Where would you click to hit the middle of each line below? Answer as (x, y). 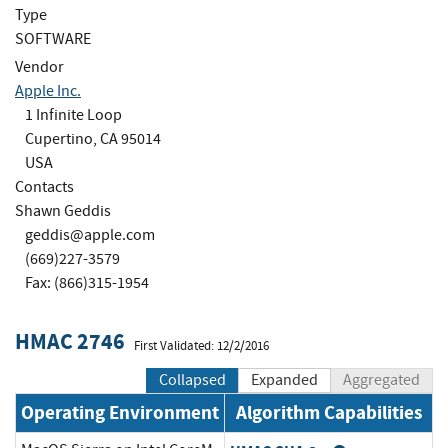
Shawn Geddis (63, 210)
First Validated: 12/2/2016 (201, 345)
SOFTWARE (53, 38)
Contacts (44, 186)
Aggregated (381, 380)
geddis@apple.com (90, 234)
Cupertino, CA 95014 (93, 138)
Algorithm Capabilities (328, 413)
